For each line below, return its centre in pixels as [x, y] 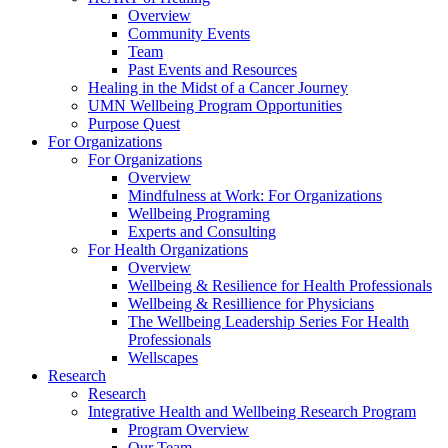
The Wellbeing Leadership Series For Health [268, 321]
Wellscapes [163, 357]
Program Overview [188, 429]
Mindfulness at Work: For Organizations [255, 195]
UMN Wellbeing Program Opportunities [215, 105]
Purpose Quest [134, 123]
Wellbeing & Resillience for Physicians [251, 303]
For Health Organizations [168, 249]
